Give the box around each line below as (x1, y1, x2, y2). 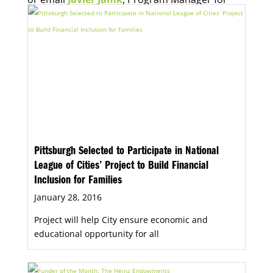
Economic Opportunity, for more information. (27, 9, 237, 23)
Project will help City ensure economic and (34, 213, 208, 225)
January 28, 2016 (34, 191, 102, 203)
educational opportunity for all (34, 227, 159, 239)
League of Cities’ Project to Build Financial (34, 160, 208, 173)
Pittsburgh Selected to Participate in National (34, 146, 219, 158)
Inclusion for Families (34, 175, 122, 188)
